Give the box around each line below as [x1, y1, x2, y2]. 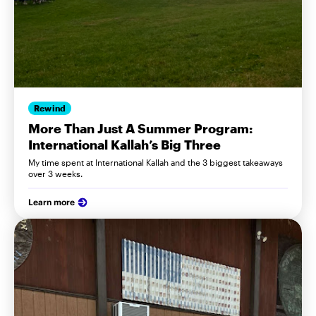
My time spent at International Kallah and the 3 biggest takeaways [28, 157, 283, 167]
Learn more [28, 196, 75, 207]
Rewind [34, 103, 66, 114]
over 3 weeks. [28, 168, 83, 178]
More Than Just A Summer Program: [28, 120, 253, 136]
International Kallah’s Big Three [28, 136, 221, 152]
